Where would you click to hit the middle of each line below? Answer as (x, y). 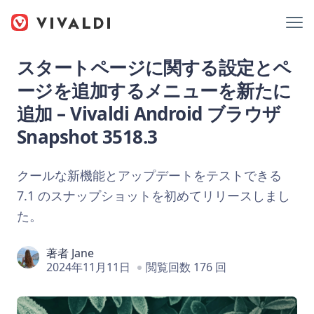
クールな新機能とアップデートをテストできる (149, 175)
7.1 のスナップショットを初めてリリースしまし (153, 195)
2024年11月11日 (88, 267)
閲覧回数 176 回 (186, 267)
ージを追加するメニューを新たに (154, 90)
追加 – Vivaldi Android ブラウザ (149, 114)
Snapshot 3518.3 (87, 137)
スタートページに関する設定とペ (154, 67)
